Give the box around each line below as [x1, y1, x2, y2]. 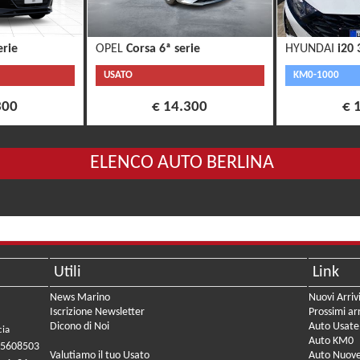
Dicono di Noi [50, 321, 110, 333]
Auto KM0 [309, 335, 354, 348]
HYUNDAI [285, 43, 338, 56]
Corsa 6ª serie [125, 43, 200, 56]
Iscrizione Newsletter [50, 306, 145, 319]
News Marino [50, 292, 111, 305]
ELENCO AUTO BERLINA [90, 153, 274, 174]
